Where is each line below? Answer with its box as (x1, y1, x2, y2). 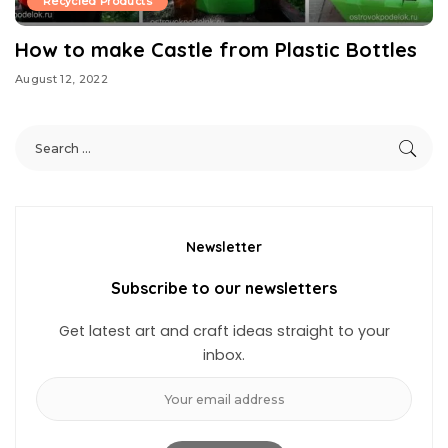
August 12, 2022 (15, 71, 109, 86)
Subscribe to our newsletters (111, 278, 337, 299)
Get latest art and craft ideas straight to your (58, 321, 390, 342)
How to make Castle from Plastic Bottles (15, 37, 417, 63)
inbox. (203, 345, 245, 366)
